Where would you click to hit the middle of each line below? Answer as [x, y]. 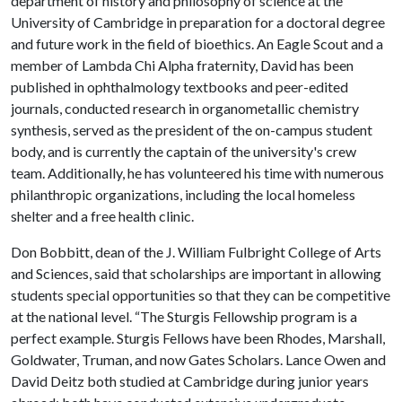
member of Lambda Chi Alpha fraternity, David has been [182, 65]
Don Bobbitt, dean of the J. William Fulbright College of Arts [196, 252]
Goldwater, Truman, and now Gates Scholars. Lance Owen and [198, 359]
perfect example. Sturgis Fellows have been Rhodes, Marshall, [198, 338]
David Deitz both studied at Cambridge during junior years [190, 381]
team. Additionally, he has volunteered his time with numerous [197, 173]
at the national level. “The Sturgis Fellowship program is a [184, 316]
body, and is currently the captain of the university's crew [184, 151]
